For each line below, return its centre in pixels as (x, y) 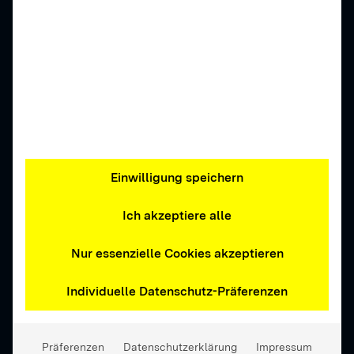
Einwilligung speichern (177, 178)
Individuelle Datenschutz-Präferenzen (177, 292)
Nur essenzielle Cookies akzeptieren (177, 254)
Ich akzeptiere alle (177, 216)
